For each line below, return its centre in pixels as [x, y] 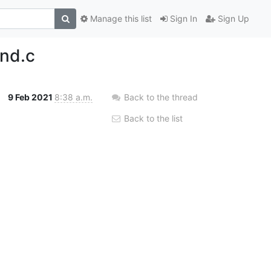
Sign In [182, 19]
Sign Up [232, 19]
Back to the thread [161, 97]
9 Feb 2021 [31, 97]
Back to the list [152, 118]
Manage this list [120, 19]
